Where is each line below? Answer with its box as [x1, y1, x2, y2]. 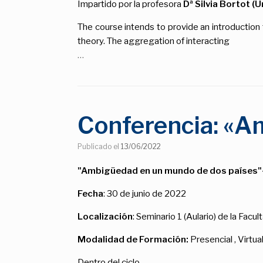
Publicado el [82, 141, 121, 151]
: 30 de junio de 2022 [103, 188, 186, 199]
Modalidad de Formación [77, 234, 186, 245]
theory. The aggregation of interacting [77, 35, 230, 46]
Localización [77, 211, 133, 222]
